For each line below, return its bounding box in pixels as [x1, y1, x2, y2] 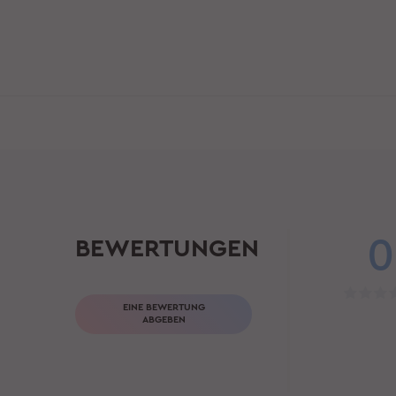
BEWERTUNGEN [75, 235, 260, 261]
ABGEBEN [141, 315, 186, 325]
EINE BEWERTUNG [122, 302, 205, 313]
